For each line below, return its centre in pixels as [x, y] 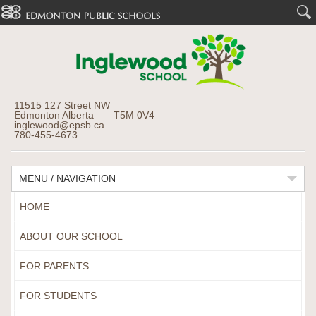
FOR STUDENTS [58, 296]
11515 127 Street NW [62, 105]
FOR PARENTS [54, 266]
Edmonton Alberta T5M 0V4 [84, 115]
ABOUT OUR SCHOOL [71, 236]
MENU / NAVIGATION [67, 178]
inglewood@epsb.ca [59, 125]
